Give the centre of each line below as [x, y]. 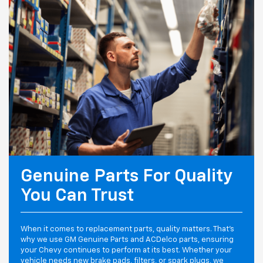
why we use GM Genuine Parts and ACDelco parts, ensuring [127, 240]
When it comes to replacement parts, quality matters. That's [127, 229]
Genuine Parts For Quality [127, 176]
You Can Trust [77, 196]
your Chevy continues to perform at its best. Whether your [126, 250]
